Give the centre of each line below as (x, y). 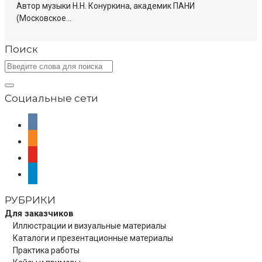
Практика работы (46, 251)
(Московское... (44, 18)
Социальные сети (51, 99)
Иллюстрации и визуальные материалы (89, 226)
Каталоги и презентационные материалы (93, 238)
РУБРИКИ (30, 200)
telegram (47, 173)
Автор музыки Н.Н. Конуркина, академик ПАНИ (106, 6)
